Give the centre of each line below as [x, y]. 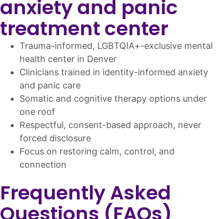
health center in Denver [68, 59]
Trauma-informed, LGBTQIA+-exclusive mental [116, 46]
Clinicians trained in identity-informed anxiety [114, 72]
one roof [37, 112]
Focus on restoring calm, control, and [97, 151]
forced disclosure [55, 138]
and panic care [50, 85]
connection [43, 164]
